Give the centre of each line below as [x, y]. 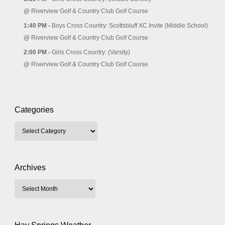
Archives [30, 168]
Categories [34, 110]
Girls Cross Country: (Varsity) [91, 52]
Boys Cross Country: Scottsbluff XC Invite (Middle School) [130, 26]
